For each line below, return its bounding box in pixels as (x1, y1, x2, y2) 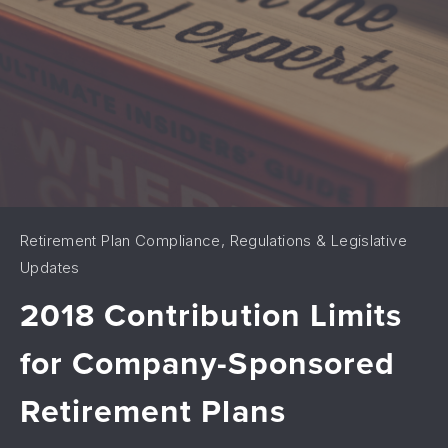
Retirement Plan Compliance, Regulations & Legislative (20, 231, 407, 250)
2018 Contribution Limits (20, 291, 402, 339)
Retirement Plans (20, 387, 286, 435)
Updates (20, 258, 80, 277)
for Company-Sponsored (20, 339, 395, 387)
